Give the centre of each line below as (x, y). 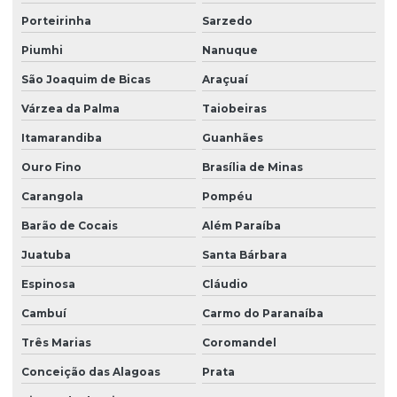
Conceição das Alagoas (91, 372)
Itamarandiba (62, 138)
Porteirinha (56, 21)
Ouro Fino (51, 167)
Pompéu (227, 197)
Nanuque (230, 51)
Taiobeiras (234, 109)
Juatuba (46, 255)
